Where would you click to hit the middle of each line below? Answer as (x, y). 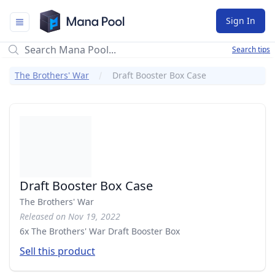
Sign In (241, 21)
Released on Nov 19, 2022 (70, 216)
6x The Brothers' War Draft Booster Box (100, 231)
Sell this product (57, 251)
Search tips (251, 49)
